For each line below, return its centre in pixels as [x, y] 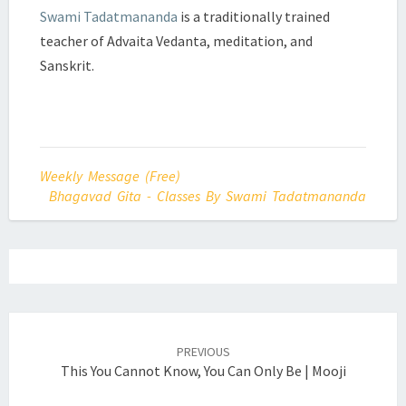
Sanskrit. [67, 65]
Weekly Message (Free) [110, 176]
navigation [56, 344]
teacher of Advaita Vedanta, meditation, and [176, 41]
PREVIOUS [203, 352]
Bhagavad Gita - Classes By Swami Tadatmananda [208, 196]
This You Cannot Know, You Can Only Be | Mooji [203, 371]
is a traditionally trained [254, 16]
